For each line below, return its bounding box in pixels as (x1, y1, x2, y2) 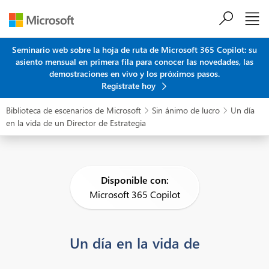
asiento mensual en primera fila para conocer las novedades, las (16, 56, 253, 67)
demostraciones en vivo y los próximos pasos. (49, 68, 220, 79)
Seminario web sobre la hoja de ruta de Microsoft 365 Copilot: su (12, 44, 257, 55)
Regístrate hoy (101, 80, 158, 91)
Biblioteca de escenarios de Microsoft (6, 104, 141, 116)
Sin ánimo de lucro (152, 104, 220, 116)
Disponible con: (100, 174, 169, 186)
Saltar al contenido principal (78, 19, 191, 31)
